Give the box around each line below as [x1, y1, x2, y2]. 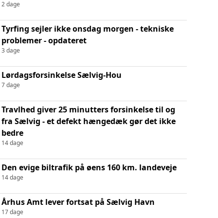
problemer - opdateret [1, 35, 87, 46]
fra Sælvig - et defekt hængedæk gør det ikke [1, 115, 176, 127]
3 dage [1, 46, 20, 54]
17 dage [1, 207, 23, 216]
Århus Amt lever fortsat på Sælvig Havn [1, 196, 155, 207]
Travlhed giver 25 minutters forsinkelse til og [1, 104, 175, 115]
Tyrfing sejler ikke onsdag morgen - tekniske [1, 23, 174, 34]
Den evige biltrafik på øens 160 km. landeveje [1, 162, 177, 173]
